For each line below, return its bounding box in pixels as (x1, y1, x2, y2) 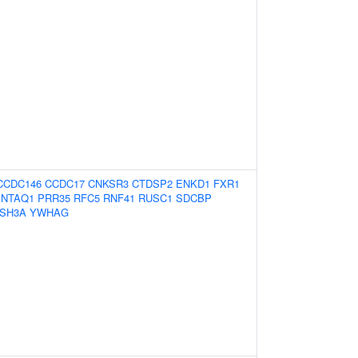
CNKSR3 (88, 176, 129, 191)
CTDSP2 (132, 176, 173, 191)
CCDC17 (45, 176, 85, 191)
